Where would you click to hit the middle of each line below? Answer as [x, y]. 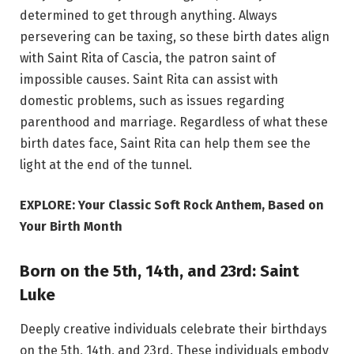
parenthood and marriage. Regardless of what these [174, 122]
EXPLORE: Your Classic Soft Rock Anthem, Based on [172, 205]
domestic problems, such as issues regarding [152, 100]
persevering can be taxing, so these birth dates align [175, 36]
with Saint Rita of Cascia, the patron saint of [148, 58]
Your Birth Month [71, 227]
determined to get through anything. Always [149, 15]
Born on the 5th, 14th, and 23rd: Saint [159, 271]
